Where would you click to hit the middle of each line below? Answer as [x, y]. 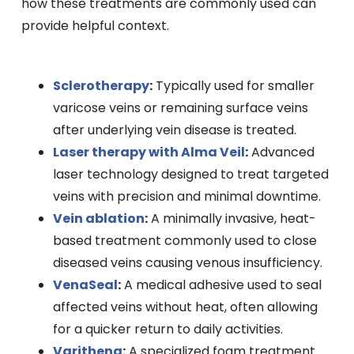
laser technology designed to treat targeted [190, 175]
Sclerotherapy [101, 86]
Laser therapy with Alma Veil [149, 153]
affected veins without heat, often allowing [185, 307]
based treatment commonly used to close [185, 241]
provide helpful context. [95, 26]
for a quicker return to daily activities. [168, 330]
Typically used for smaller [233, 86]
